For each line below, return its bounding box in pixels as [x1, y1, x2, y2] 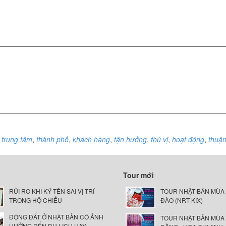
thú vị [151, 134, 168, 144]
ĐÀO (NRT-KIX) [160, 196, 203, 204]
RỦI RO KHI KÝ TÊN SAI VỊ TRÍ [9, 187, 94, 195]
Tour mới [123, 170, 154, 180]
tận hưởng [114, 134, 147, 144]
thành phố [36, 134, 69, 144]
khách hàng [73, 134, 110, 144]
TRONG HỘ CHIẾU [9, 196, 62, 204]
